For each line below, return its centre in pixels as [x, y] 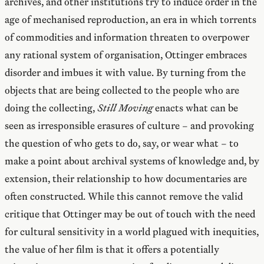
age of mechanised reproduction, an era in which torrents [131, 20]
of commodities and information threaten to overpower [127, 37]
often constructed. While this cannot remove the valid [124, 197]
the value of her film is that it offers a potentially [112, 250]
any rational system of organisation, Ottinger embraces [126, 55]
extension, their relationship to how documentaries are [126, 179]
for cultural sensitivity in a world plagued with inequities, [132, 232]
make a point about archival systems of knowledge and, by [132, 161]
